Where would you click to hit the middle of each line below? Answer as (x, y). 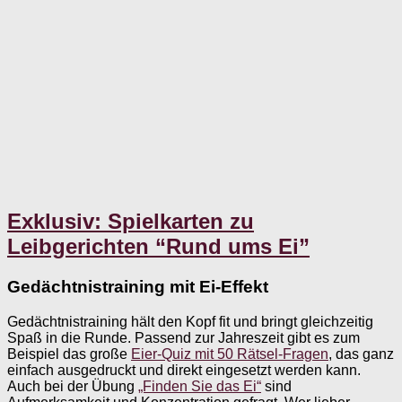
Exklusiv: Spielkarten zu (131, 222)
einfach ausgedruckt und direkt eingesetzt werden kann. (184, 370)
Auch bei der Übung (73, 386)
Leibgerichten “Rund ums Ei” (158, 247)
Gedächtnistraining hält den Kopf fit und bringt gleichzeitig (190, 321)
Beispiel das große (69, 354)
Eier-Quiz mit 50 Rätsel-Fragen (230, 354)
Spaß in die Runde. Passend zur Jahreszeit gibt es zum (184, 337)
